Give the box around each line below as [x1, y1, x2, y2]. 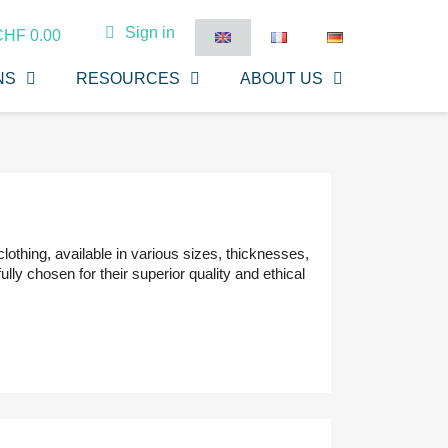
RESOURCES [75, 70, 180, 87]
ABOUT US [239, 70, 323, 87]
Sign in [124, 24, 175, 41]
